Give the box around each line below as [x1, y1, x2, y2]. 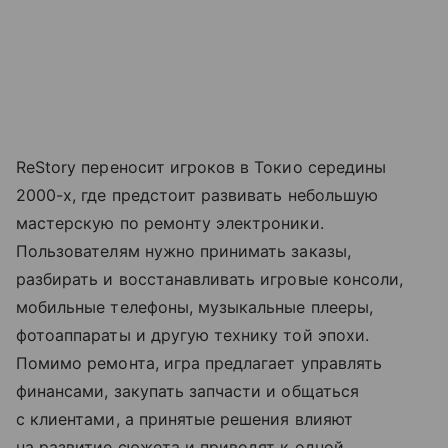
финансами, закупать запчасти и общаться [16, 380, 359, 401]
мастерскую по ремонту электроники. [16, 212, 324, 233]
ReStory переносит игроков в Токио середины [16, 156, 387, 177]
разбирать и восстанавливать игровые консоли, [16, 268, 404, 289]
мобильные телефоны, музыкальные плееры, [16, 296, 373, 317]
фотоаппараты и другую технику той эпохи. [16, 324, 369, 345]
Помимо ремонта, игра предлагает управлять [16, 352, 382, 373]
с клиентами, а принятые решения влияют [16, 408, 353, 429]
